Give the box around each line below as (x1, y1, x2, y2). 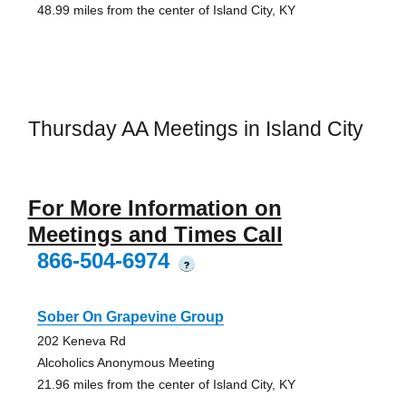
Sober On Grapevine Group (36, 308, 224, 324)
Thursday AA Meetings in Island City (27, 117, 363, 141)
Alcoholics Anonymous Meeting (36, 354, 215, 370)
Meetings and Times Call (27, 221, 283, 246)
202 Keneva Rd (36, 333, 126, 348)
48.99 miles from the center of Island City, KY (36, 3, 295, 18)
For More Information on (27, 195, 282, 220)
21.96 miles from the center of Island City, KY (36, 376, 295, 391)
